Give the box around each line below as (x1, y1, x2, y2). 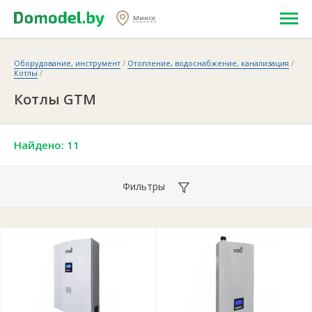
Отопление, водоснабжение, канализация (127, 58, 289, 68)
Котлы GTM (14, 90, 96, 109)
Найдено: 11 (14, 138, 79, 152)
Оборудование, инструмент (14, 58, 120, 68)
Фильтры (123, 180, 168, 193)
